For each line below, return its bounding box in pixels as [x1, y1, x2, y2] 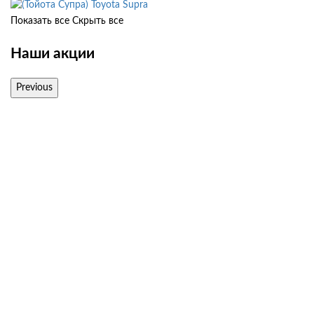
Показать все [11, 16, 69, 27]
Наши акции [11, 46, 95, 61]
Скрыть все [72, 16, 123, 27]
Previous [16, 83, 53, 93]
